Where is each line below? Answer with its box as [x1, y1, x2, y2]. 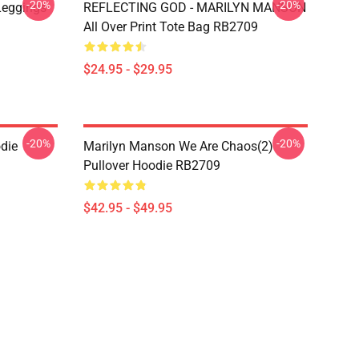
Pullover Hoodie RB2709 [83, 158, 220, 173]
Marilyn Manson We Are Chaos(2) [83, 139, 273, 154]
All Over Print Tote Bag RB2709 [83, 19, 258, 34]
